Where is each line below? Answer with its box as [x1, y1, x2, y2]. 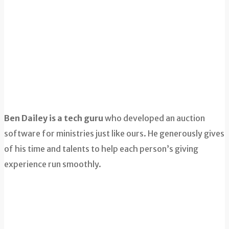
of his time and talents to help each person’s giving [4, 144, 198, 154]
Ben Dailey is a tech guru [4, 113, 103, 124]
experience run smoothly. [4, 159, 101, 170]
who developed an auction [103, 113, 205, 124]
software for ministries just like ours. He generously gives [4, 128, 224, 139]
